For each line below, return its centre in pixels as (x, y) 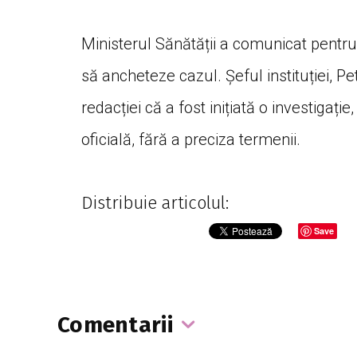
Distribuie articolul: (155, 203)
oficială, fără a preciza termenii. (191, 140)
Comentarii (115, 325)
